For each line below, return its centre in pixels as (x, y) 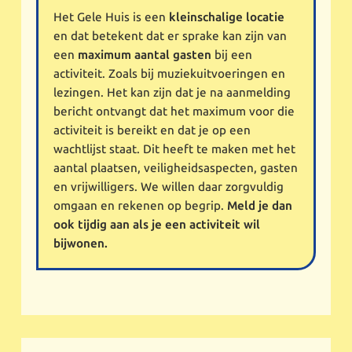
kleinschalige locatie (227, 17)
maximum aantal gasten (145, 55)
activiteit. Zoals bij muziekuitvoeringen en (170, 73)
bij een (232, 55)
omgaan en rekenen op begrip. (141, 205)
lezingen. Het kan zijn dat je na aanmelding (172, 92)
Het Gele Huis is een (112, 17)
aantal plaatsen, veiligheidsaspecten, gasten (176, 168)
